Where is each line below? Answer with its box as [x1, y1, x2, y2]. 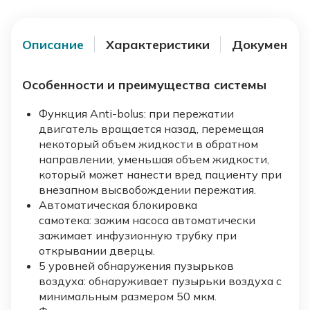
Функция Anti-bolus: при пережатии [39, 107, 234, 121]
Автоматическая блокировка [39, 198, 197, 212]
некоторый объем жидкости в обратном [39, 137, 258, 152]
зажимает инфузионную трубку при [39, 228, 237, 243]
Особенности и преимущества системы [22, 77, 266, 93]
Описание [22, 36, 84, 53]
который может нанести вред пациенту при [39, 167, 282, 182]
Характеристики [106, 36, 210, 53]
